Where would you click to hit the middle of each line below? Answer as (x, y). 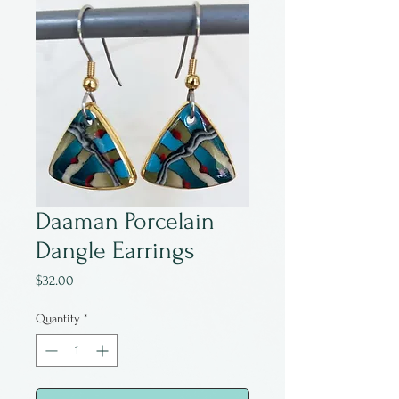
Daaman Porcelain (125, 221)
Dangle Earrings (115, 251)
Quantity (58, 318)
